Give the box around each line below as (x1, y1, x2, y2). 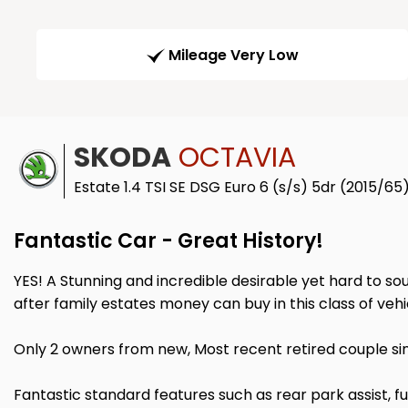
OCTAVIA (171, 138, 296, 178)
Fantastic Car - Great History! (14, 227, 323, 256)
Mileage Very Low (168, 45, 299, 66)
